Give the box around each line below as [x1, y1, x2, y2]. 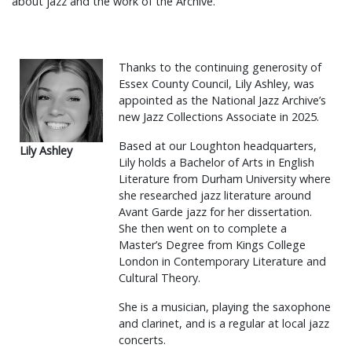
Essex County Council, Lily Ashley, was [119, 76, 314, 91]
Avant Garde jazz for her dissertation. [119, 204, 312, 219]
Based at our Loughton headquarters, [119, 138, 317, 153]
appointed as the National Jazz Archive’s [119, 93, 326, 108]
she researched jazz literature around [119, 188, 311, 203]
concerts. [119, 332, 166, 347]
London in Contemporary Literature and [119, 254, 326, 269]
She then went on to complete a [119, 221, 287, 236]
